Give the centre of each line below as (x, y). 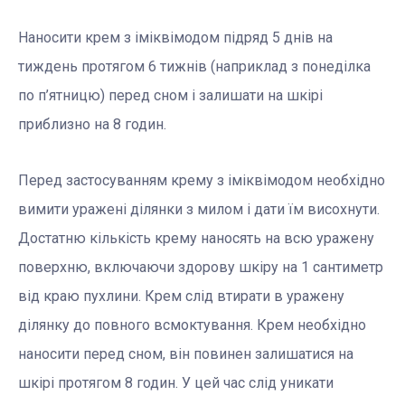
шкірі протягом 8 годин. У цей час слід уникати (176, 383)
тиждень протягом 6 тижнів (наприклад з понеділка (194, 67)
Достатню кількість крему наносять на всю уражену (196, 239)
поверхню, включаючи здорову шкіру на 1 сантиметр (201, 268)
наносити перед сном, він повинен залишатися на (186, 354)
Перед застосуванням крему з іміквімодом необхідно (202, 181)
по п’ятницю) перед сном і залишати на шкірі (170, 96)
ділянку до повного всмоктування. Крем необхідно (192, 325)
